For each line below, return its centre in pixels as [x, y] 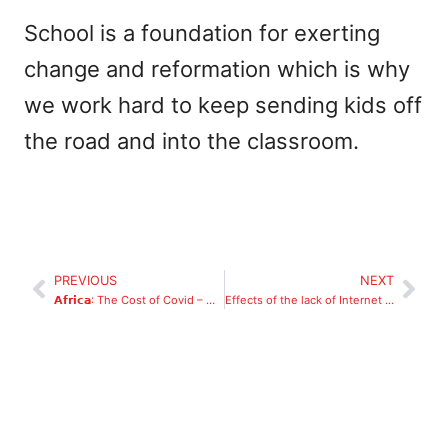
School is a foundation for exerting [202, 33]
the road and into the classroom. [191, 141]
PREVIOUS [85, 280]
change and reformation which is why [217, 69]
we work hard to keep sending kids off [223, 105]
